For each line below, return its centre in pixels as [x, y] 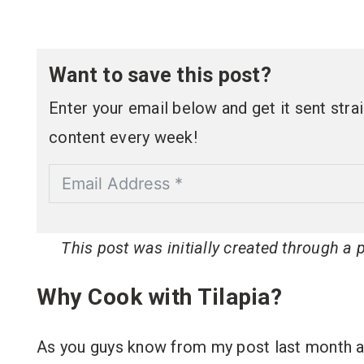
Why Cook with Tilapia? [159, 297]
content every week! [123, 137]
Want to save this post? [160, 75]
